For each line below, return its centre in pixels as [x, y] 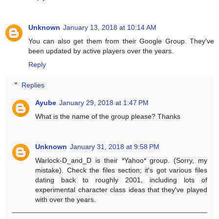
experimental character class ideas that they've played [121, 189]
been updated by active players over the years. [101, 51]
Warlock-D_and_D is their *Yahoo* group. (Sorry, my [121, 160]
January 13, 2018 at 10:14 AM [110, 28]
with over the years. [66, 199]
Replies [33, 85]
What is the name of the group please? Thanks [108, 116]
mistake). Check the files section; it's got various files [121, 170]
